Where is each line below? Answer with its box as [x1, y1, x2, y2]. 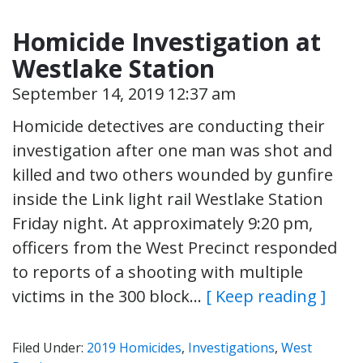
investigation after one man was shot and [12, 139, 332, 161]
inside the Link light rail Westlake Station [12, 187, 323, 210]
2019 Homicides [87, 338, 181, 357]
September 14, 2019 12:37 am [12, 82, 236, 105]
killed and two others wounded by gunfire [12, 163, 333, 186]
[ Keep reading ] [206, 284, 326, 307]
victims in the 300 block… [12, 284, 206, 307]
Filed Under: [12, 338, 87, 357]
